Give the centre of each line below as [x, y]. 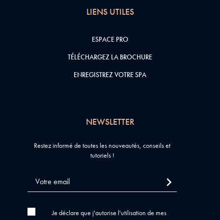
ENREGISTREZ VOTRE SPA [110, 75]
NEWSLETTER [110, 122]
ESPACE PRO [110, 39]
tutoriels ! [102, 155]
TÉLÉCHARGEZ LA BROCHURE [110, 57]
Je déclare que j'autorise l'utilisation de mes [109, 213]
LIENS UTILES [110, 12]
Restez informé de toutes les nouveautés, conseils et [102, 145]
